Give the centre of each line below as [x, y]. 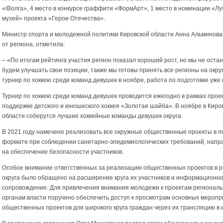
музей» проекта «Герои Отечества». [54, 19]
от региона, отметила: [33, 45]
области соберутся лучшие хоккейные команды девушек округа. [92, 116]
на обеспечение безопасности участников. [63, 152]
